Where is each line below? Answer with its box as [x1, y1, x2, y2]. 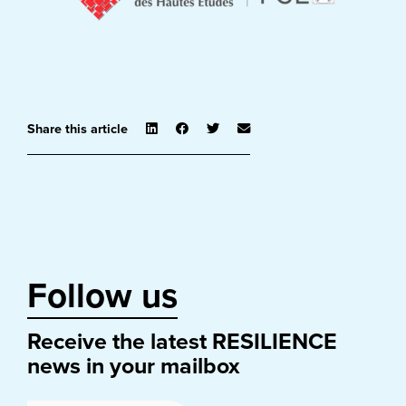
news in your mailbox [27, 353, 240, 381]
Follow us [27, 275, 178, 318]
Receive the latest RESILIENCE [27, 328, 337, 356]
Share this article [27, 121, 128, 138]
